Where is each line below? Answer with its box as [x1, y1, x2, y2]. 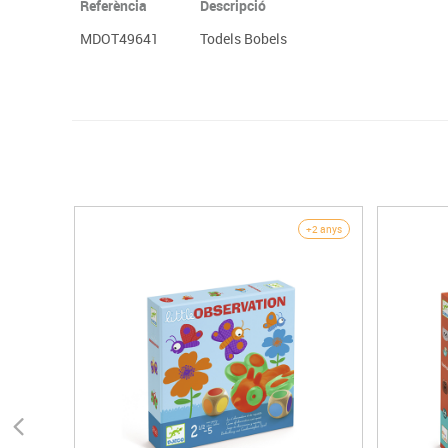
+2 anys [305, 221, 342, 236]
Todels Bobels [200, 28, 287, 48]
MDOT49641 [80, 28, 159, 48]
